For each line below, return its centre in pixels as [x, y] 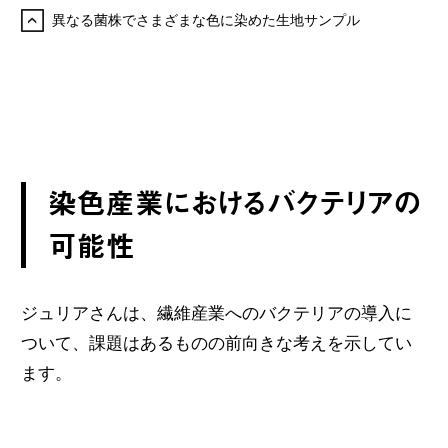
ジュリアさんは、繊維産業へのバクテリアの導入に [216, 313]
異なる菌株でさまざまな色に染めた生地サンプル [206, 20]
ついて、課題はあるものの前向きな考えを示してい [216, 343]
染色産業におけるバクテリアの [234, 203]
